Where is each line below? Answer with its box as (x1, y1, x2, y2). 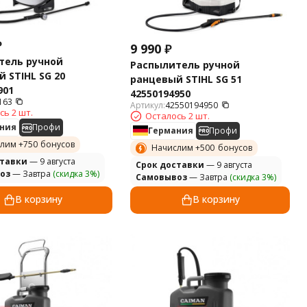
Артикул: (130, 99, 166, 111)
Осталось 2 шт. (145, 109, 210, 122)
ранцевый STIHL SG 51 (130, 72, 243, 86)
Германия (148, 124, 194, 136)
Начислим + (151, 141, 201, 153)
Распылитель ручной (130, 58, 241, 71)
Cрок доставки (136, 158, 205, 171)
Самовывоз (136, 171, 188, 183)
